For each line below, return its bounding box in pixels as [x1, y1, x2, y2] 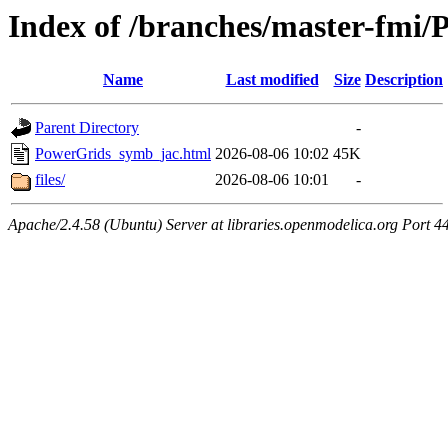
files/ [35, 171, 65, 189]
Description [365, 71, 443, 89]
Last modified [225, 71, 319, 89]
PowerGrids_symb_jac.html [35, 145, 211, 163]
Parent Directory [35, 119, 139, 137]
